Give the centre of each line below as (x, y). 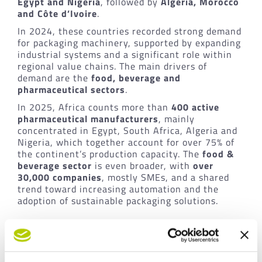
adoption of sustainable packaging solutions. (118, 200)
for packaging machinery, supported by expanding (129, 42)
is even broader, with (142, 165)
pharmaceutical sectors (71, 89)
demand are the (54, 77)
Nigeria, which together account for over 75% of (126, 142)
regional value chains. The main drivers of (112, 66)
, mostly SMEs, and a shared (165, 177)
